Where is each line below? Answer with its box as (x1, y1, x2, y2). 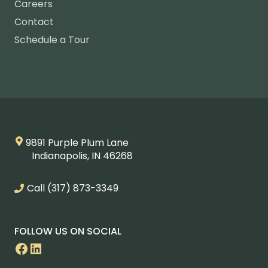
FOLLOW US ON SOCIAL (14, 224, 121, 239)
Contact (14, 15, 54, 29)
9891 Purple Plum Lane (26, 136, 129, 150)
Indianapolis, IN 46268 (26, 149, 133, 163)
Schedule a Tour (14, 33, 90, 47)
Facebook (14, 237, 84, 258)
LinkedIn (28, 237, 87, 258)
